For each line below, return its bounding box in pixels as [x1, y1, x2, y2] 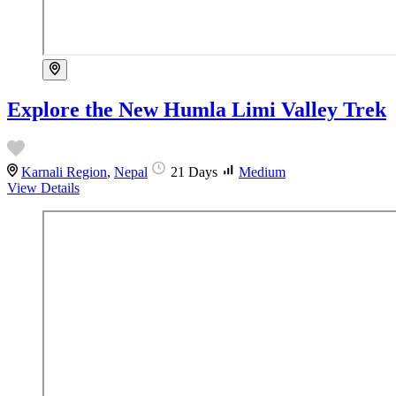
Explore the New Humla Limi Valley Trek [7, 97, 386, 121]
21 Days [171, 164, 221, 179]
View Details [7, 179, 80, 195]
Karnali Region [21, 164, 107, 179]
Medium [239, 164, 286, 179]
